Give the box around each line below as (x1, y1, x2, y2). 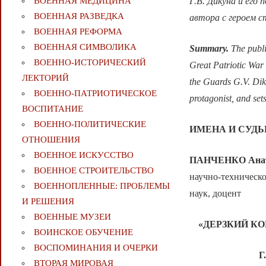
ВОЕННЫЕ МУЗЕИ (33, 212, 111, 222)
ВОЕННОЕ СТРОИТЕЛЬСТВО (33, 166, 154, 176)
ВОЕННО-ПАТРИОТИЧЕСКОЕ (33, 88, 157, 99)
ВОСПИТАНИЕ (21, 104, 83, 114)
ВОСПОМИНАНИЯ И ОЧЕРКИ (33, 243, 158, 253)
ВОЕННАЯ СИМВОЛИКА (33, 42, 137, 52)
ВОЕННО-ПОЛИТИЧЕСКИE (33, 119, 146, 129)
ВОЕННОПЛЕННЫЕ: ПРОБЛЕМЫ (33, 181, 170, 191)
